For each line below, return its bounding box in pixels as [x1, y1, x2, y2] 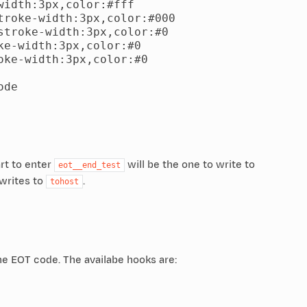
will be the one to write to [124, 157, 255, 172]
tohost [49, 176, 79, 186]
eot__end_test [58, 160, 121, 170]
